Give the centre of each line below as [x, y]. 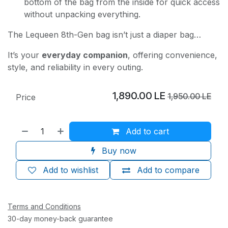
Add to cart [146, 131]
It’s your [25, 55]
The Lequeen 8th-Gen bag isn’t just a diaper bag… [104, 34]
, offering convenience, [173, 55]
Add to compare [168, 170]
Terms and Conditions [44, 206]
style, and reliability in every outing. [75, 67]
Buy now [118, 150]
